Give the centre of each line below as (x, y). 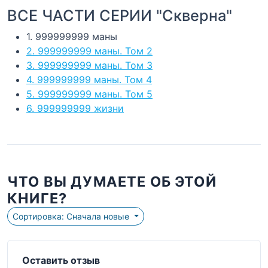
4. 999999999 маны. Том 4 (89, 80)
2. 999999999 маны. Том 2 (89, 51)
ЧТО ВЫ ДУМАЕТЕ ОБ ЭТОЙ (112, 182)
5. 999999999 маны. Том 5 (89, 94)
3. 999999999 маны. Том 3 (89, 66)
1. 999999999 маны (72, 37)
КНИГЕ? (37, 199)
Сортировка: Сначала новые (99, 217)
